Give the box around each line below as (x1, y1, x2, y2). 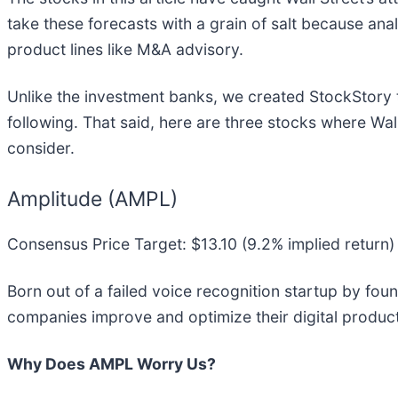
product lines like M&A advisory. (7, 39, 243, 59)
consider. (7, 138, 75, 157)
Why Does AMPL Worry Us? (7, 354, 216, 374)
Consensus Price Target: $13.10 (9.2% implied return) (7, 235, 394, 254)
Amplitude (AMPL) (7, 186, 178, 211)
